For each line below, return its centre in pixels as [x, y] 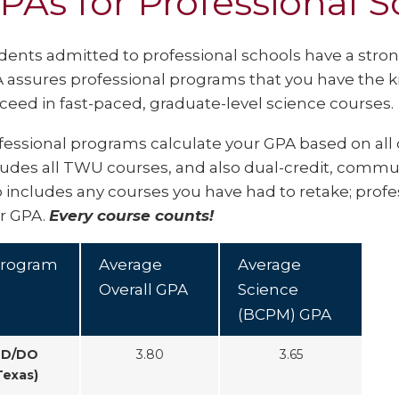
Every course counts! [131, 215]
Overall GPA [143, 290]
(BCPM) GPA [285, 315]
